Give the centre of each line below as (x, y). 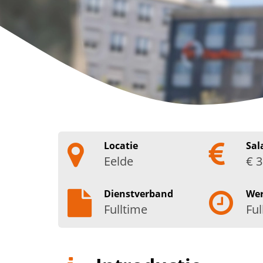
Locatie (121, 146)
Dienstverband (139, 194)
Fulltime (126, 209)
